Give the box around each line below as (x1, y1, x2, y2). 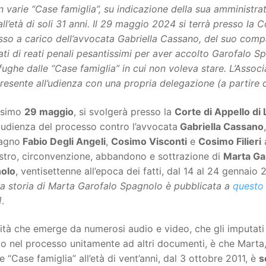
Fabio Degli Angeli (20, 135, 106, 147)
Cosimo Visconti (111, 135, 187, 147)
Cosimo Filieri (198, 135, 261, 147)
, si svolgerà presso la (74, 105, 175, 118)
